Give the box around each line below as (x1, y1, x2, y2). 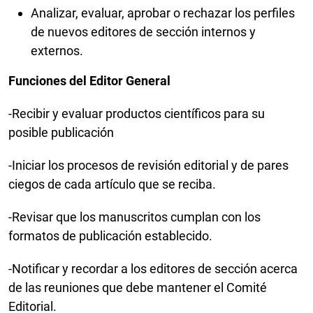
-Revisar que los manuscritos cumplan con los (8, 210, 261, 225)
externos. (31, 43, 86, 59)
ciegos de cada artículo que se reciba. (8, 177, 219, 192)
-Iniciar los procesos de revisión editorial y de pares (8, 158, 289, 173)
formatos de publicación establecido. (8, 228, 215, 244)
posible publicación (8, 125, 117, 140)
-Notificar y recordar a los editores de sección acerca (8, 261, 298, 277)
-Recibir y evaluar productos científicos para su (8, 106, 265, 122)
